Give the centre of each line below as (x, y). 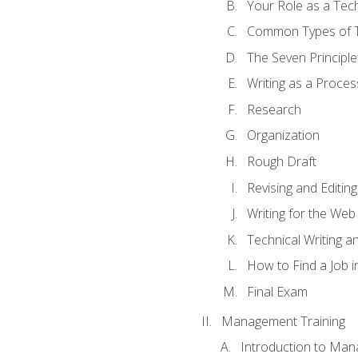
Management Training (283, 321)
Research (274, 109)
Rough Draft (281, 161)
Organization (283, 135)
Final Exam (277, 291)
